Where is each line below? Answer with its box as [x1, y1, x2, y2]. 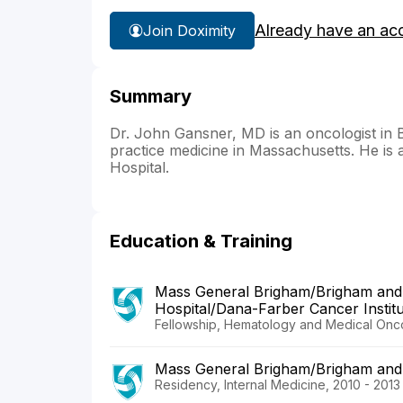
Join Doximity [143, 21, 236, 40]
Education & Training [110, 230, 292, 253]
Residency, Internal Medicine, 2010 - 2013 [155, 377, 400, 393]
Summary [110, 85, 192, 108]
